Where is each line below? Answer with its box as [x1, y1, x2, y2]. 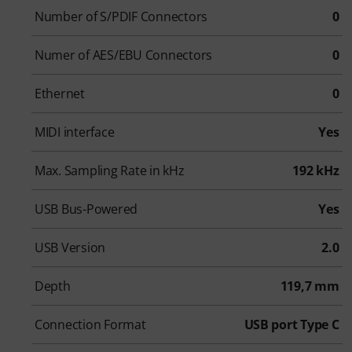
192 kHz [292, 162, 339, 180]
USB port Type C [244, 316, 339, 334]
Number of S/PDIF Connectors [35, 8, 207, 26]
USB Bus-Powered [35, 200, 138, 218]
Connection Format [35, 316, 146, 334]
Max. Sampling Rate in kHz [35, 162, 185, 180]
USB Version [35, 239, 106, 257]
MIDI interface [35, 123, 115, 141]
